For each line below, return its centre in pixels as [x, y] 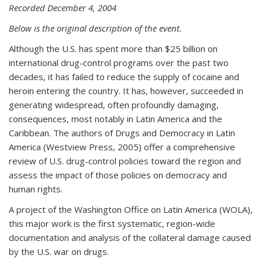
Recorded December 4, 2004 [63, 8]
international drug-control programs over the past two [119, 63]
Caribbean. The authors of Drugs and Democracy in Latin [122, 133]
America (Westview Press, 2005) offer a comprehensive [122, 147]
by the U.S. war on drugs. [59, 251]
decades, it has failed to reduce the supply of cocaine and [124, 77]
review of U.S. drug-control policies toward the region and [125, 161]
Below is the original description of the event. [95, 28]
